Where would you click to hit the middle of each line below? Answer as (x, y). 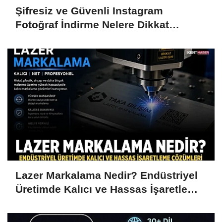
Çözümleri (41, 203)
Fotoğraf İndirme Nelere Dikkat (92, 25)
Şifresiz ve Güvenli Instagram (89, 11)
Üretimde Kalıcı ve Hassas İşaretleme (109, 189)
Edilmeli (36, 39)
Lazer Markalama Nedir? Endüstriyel (107, 175)
